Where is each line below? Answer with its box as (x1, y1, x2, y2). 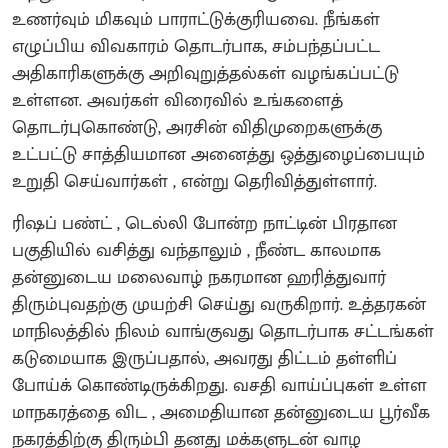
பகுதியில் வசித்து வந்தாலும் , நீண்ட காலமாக (12, 235, 381, 266)
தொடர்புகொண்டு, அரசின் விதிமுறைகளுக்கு (12, 112, 382, 143)
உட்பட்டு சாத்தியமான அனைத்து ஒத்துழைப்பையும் (12, 139, 425, 170)
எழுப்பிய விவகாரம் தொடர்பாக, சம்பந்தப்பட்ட (12, 31, 380, 62)
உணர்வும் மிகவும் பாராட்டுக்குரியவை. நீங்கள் (12, 4, 380, 35)
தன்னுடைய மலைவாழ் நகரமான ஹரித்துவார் (12, 262, 386, 293)
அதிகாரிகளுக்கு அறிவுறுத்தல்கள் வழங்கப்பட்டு (12, 58, 399, 89)
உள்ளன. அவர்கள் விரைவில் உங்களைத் (12, 85, 343, 116)
